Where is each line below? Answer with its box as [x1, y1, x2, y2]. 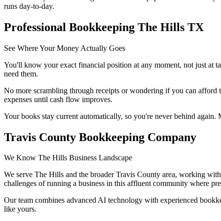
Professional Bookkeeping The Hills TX [4, 20, 204, 34]
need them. [4, 69, 38, 78]
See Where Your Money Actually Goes [4, 43, 125, 52]
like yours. [4, 205, 37, 214]
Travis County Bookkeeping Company [4, 130, 196, 144]
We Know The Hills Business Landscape [4, 153, 132, 162]
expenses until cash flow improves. [4, 95, 112, 104]
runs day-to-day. [4, 1, 54, 10]
